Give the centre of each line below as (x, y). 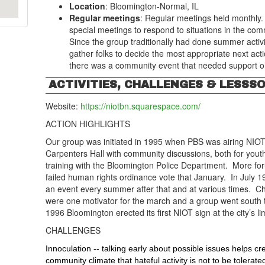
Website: (63, 106)
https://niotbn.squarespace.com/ (141, 106)
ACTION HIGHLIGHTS (88, 124)
